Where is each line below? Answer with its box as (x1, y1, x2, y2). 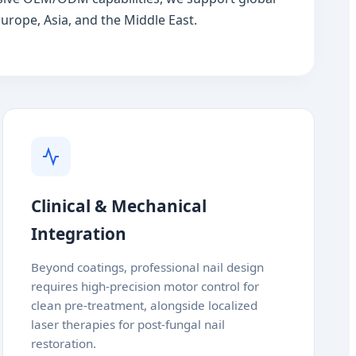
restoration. (30, 335, 96, 351)
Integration (30, 222, 126, 245)
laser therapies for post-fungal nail (30, 316, 225, 332)
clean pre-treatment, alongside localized (30, 297, 257, 313)
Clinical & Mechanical (30, 195, 207, 217)
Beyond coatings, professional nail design (30, 259, 264, 275)
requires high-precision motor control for (30, 278, 259, 294)
